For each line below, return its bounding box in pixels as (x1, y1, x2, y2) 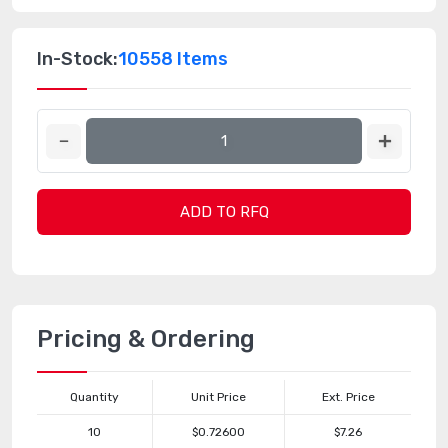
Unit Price (191, 390, 246, 404)
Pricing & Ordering (37, 325, 255, 353)
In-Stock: (37, 48, 118, 70)
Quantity (70, 390, 119, 404)
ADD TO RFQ (179, 203, 269, 221)
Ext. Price (321, 390, 375, 404)
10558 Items (118, 48, 228, 70)
